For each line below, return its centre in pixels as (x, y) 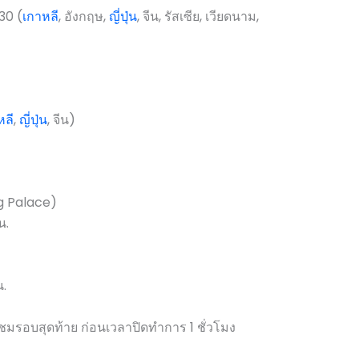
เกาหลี (40, 16)
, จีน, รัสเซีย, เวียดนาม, (198, 16)
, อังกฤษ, (83, 16)
